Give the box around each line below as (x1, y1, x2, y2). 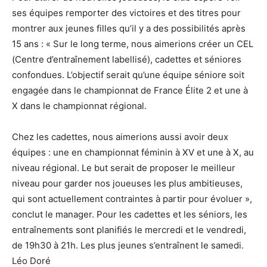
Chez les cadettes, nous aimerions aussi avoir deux (12, 131, 228, 142)
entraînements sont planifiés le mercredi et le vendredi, (12, 223, 246, 235)
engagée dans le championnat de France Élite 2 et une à (12, 84, 248, 96)
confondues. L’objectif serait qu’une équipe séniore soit (12, 69, 244, 80)
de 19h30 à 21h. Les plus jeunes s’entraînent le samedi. (12, 239, 244, 251)
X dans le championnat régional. (12, 100, 147, 111)
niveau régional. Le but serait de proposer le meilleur (12, 162, 235, 173)
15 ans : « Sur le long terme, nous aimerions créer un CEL (12, 38, 253, 49)
